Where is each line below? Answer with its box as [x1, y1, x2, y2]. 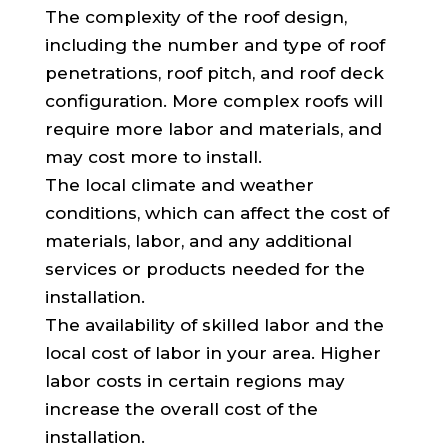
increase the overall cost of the [44, 398, 318, 419]
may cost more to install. [44, 146, 262, 167]
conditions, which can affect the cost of [44, 202, 389, 223]
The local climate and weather [44, 174, 314, 195]
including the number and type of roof [44, 34, 385, 55]
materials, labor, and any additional [44, 230, 352, 251]
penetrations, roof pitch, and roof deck [44, 62, 384, 83]
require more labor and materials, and [44, 118, 382, 139]
